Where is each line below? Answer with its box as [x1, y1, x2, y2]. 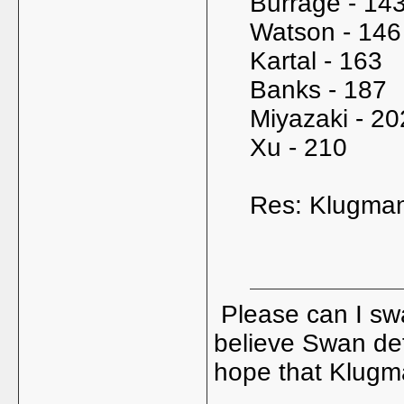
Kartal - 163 [250, 47, 382, 75]
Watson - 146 [250, 18, 401, 46]
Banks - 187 [250, 76, 387, 104]
